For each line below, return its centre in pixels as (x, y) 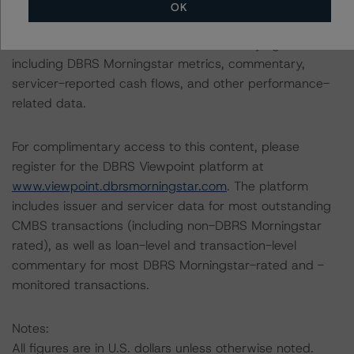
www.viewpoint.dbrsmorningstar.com (119, 186)
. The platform (267, 186)
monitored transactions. (81, 285)
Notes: (30, 328)
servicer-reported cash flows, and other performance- (171, 83)
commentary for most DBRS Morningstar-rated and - (168, 265)
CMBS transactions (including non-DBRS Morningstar (167, 226)
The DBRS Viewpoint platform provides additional (154, 24)
